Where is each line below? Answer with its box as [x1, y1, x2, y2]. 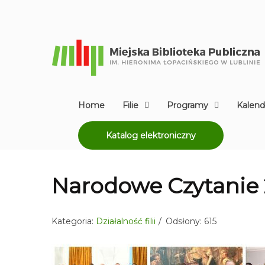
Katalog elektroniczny [106, 130, 196, 141]
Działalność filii [96, 216, 156, 227]
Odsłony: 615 [166, 216, 216, 227]
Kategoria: [51, 216, 96, 227]
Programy [167, 100, 208, 111]
